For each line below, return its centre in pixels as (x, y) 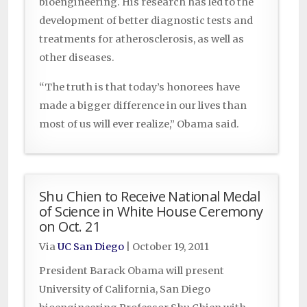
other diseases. (77, 58)
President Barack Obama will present (132, 271)
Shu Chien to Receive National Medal (149, 196)
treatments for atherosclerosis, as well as (142, 39)
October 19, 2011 (171, 247)
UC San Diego (91, 247)
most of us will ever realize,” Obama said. (139, 124)
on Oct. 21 (70, 226)
